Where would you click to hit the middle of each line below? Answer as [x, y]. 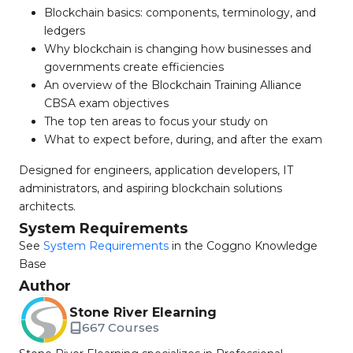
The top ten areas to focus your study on [156, 121]
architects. [47, 206]
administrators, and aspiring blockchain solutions [150, 188]
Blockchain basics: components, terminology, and [180, 13]
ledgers [65, 31]
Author [45, 286]
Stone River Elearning [143, 312]
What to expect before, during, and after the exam [183, 139]
